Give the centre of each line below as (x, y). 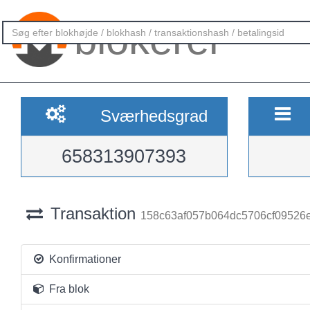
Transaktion (93, 213)
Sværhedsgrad (154, 116)
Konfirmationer (83, 259)
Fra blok (67, 289)
